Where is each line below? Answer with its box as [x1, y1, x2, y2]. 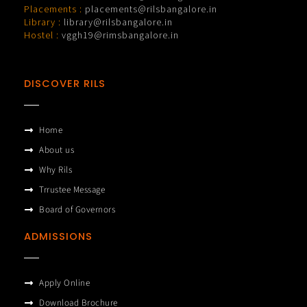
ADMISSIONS [23, 229, 93, 243]
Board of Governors [39, 203, 116, 216]
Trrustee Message [39, 183, 106, 196]
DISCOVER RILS [23, 76, 106, 90]
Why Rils [39, 163, 73, 176]
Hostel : [23, 29, 59, 42]
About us [39, 143, 75, 156]
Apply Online [39, 276, 90, 289]
